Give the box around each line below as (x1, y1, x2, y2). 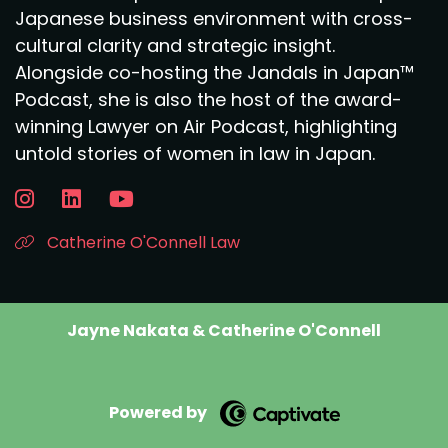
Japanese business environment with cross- (15, 6, 413, 31)
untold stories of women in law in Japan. (15, 141, 375, 166)
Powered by (108, 401, 207, 425)
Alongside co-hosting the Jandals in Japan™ (15, 60, 414, 85)
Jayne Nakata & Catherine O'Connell (67, 319, 381, 342)
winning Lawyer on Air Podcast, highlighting (15, 114, 397, 139)
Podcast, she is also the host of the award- (15, 87, 402, 112)
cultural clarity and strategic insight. (15, 33, 335, 58)
